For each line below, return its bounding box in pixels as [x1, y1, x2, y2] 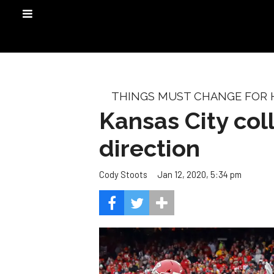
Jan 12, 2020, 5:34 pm [157, 168, 242, 180]
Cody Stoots [99, 169, 147, 180]
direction [99, 134, 200, 162]
